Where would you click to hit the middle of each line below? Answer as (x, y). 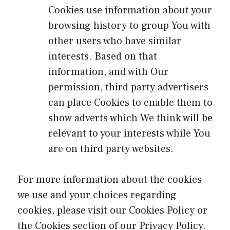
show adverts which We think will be (130, 118)
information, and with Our (108, 72)
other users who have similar (115, 41)
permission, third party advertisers (128, 87)
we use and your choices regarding (97, 195)
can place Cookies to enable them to (130, 102)
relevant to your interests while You (129, 133)
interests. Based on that (103, 56)
